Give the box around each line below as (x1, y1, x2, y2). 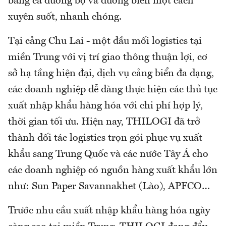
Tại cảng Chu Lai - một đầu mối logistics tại (8, 36, 202, 46)
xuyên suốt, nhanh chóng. (8, 12, 122, 22)
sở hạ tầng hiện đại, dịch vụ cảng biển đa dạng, (8, 68, 214, 79)
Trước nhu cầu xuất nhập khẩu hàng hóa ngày (8, 205, 210, 216)
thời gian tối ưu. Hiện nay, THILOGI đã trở (8, 117, 200, 127)
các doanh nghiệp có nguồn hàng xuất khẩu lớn (8, 165, 217, 176)
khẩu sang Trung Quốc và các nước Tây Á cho (8, 149, 208, 159)
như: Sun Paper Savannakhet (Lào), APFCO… (8, 181, 210, 192)
